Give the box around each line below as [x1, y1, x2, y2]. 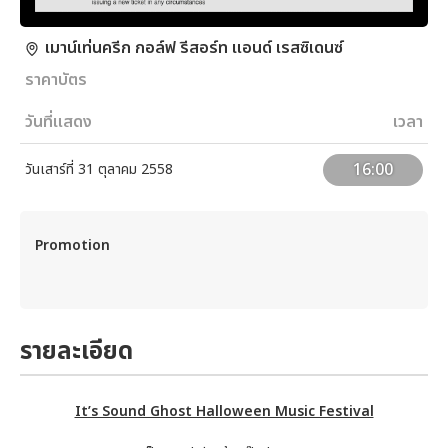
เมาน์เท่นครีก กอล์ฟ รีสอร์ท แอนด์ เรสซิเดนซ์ [45, 35, 343, 60]
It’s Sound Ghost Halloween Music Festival [74, 400, 374, 422]
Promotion [35, 234, 110, 256]
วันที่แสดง [25, 109, 92, 134]
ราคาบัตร [25, 67, 87, 92]
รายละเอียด [20, 333, 133, 370]
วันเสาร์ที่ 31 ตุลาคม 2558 [25, 159, 173, 180]
